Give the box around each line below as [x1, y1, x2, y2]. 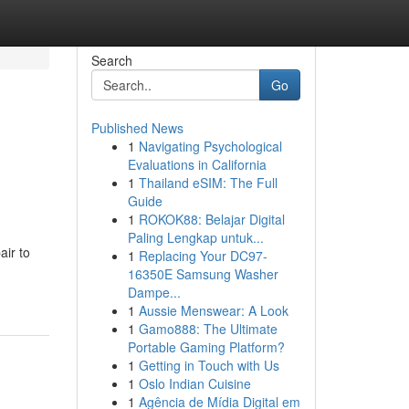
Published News [90, 119, 184, 137]
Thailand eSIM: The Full [138, 173, 278, 192]
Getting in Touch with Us [138, 356, 279, 374]
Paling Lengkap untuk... [127, 228, 264, 246]
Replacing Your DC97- [138, 246, 267, 265]
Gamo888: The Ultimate [138, 320, 278, 338]
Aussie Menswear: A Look [138, 301, 288, 320]
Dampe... [127, 283, 181, 301]
